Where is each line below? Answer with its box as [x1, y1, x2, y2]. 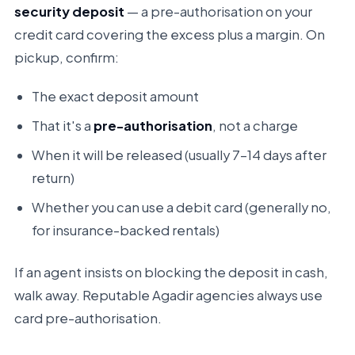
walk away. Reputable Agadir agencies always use [13, 287, 323, 303]
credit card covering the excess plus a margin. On [13, 26, 325, 43]
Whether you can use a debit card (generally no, [31, 199, 331, 216]
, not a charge [212, 117, 298, 134]
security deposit [13, 3, 124, 20]
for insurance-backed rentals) [31, 222, 219, 239]
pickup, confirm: [13, 49, 119, 66]
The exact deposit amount [31, 88, 199, 105]
